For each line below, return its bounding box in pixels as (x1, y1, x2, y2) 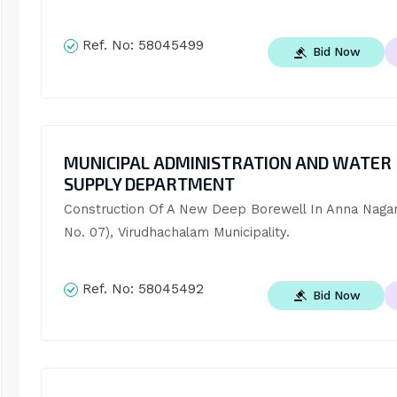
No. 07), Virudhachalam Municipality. (63, 223, 290, 240)
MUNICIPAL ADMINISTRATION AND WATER (63, 152, 392, 173)
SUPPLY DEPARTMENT (63, 173, 235, 194)
